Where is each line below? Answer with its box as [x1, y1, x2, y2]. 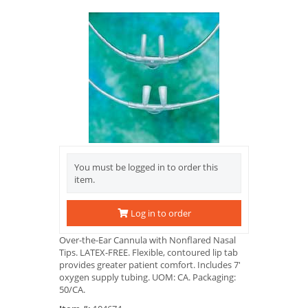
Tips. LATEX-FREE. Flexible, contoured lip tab [59, 246, 238, 259]
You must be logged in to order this [74, 161, 218, 174]
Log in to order [128, 207, 191, 220]
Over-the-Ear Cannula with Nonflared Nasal [59, 234, 236, 247]
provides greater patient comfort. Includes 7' [59, 258, 241, 272]
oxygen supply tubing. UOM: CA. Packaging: [59, 271, 236, 284]
